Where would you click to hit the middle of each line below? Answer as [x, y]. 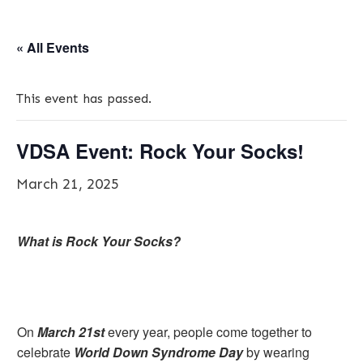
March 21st [71, 332]
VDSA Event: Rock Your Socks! [160, 151]
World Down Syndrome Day [158, 352]
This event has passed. [84, 98]
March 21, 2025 [68, 184]
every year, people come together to [208, 332]
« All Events [53, 47]
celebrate [45, 352]
